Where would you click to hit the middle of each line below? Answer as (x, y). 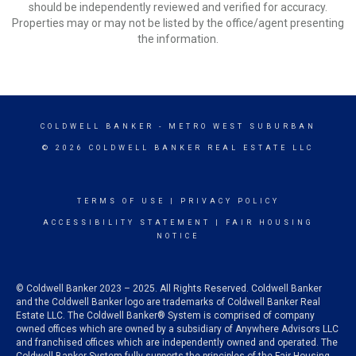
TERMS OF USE (121, 201)
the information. (178, 39)
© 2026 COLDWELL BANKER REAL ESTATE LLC (178, 148)
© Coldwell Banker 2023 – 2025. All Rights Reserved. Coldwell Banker (169, 288)
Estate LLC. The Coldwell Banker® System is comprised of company (165, 315)
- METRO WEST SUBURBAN (235, 126)
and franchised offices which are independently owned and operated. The (177, 342)
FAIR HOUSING (269, 222)
